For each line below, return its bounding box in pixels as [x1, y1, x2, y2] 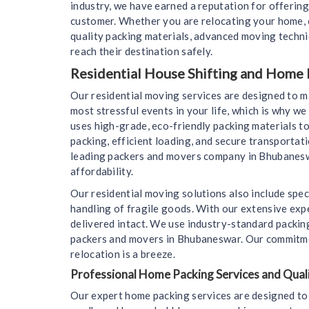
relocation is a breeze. [70, 247, 175, 260]
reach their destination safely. [70, 44, 213, 57]
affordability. [70, 164, 134, 177]
